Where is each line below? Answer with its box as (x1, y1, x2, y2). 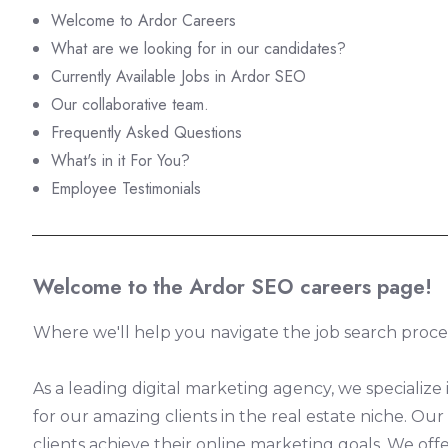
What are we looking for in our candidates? (51, 37, 346, 61)
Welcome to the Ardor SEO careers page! (33, 272, 432, 303)
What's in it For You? (51, 149, 190, 173)
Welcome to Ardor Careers (51, 9, 236, 33)
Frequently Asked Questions (51, 121, 242, 145)
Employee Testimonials (51, 177, 201, 201)
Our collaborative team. (51, 93, 209, 117)
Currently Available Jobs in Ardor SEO (51, 65, 306, 89)
